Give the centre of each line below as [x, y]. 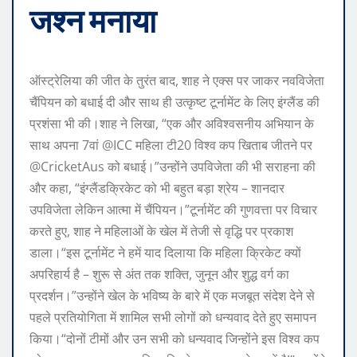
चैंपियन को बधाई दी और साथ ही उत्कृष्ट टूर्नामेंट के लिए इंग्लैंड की [175, 102]
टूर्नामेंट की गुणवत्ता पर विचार [253, 209]
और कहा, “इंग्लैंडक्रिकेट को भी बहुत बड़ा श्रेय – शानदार [157, 188]
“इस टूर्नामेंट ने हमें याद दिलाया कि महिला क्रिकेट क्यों [181, 252]
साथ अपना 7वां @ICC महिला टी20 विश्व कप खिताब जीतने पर [171, 145]
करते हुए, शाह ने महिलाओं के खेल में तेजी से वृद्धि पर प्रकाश [161, 231]
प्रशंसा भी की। [65, 123]
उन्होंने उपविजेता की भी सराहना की [237, 166]
